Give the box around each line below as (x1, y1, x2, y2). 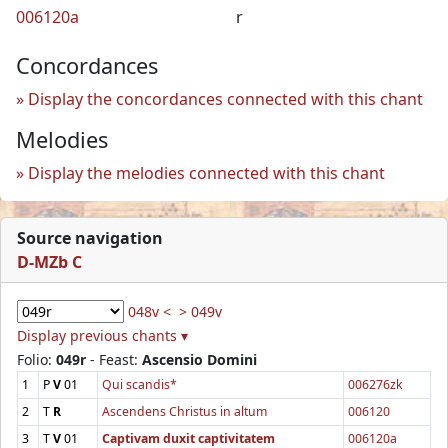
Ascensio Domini (142, 349, 257, 369)
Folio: (17, 349, 56, 369)
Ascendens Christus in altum (102, 402, 267, 420)
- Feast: (86, 349, 142, 369)
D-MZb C (17, 250, 82, 273)
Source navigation (17, 226, 163, 249)
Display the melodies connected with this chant (28, 161, 385, 184)
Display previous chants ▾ (17, 325, 188, 345)
